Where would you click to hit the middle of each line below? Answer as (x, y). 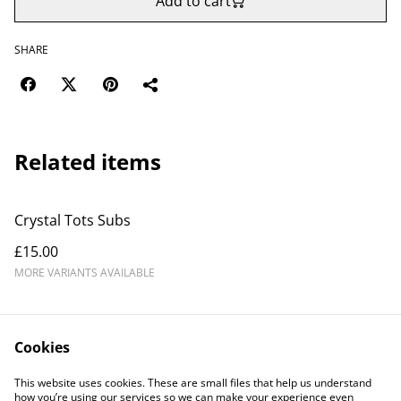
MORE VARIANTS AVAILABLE (85, 273)
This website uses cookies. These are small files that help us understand (193, 383)
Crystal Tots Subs (73, 220)
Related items (88, 162)
